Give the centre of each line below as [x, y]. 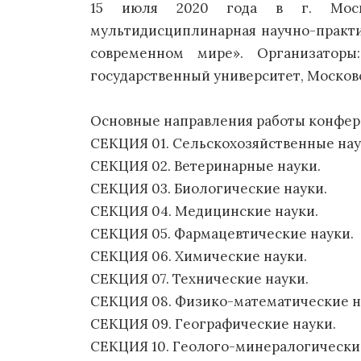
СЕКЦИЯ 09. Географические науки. [213, 324]
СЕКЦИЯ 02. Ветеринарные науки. [205, 166]
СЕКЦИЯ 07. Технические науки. [199, 279]
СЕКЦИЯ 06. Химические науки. [199, 256]
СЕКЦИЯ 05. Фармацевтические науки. [222, 234]
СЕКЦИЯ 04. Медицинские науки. [204, 211]
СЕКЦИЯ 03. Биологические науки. [209, 189]
